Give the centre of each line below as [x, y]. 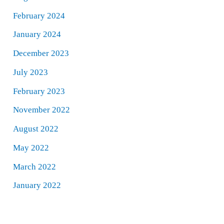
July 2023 [31, 72]
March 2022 [35, 166]
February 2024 [39, 15]
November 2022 [42, 110]
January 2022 [37, 185]
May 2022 [31, 147]
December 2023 [41, 53]
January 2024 [37, 34]
